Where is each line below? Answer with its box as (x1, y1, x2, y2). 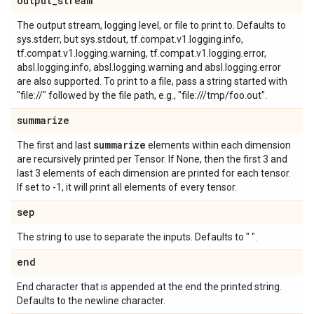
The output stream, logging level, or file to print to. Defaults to (17, 20, 286, 31)
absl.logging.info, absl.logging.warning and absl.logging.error (17, 62, 281, 73)
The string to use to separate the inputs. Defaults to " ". (17, 231, 257, 243)
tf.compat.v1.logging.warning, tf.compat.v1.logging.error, (17, 48, 266, 59)
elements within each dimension (146, 139, 291, 151)
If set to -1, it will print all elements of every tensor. (17, 182, 237, 193)
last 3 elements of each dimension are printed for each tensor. (17, 168, 291, 179)
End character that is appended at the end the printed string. (17, 281, 282, 292)
